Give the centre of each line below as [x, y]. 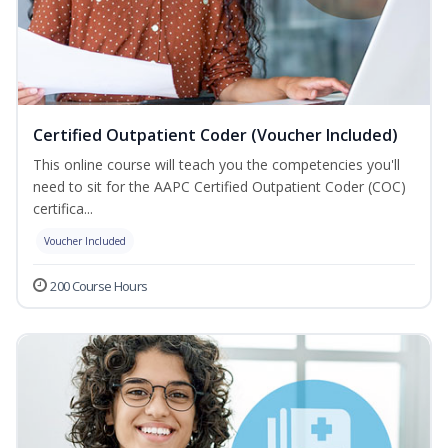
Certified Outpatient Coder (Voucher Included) [215, 135]
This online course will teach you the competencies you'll [216, 165]
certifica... [63, 209]
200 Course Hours [99, 286]
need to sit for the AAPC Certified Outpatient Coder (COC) [219, 187]
